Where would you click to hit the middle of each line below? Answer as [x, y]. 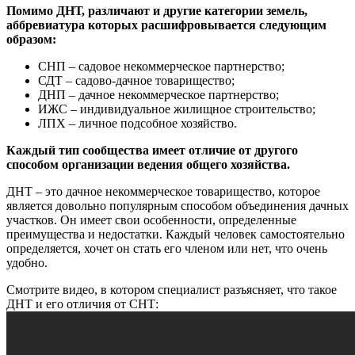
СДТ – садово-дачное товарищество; [136, 80]
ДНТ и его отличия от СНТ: [82, 303]
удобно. [27, 262]
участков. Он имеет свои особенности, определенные [151, 219]
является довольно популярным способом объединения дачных [177, 205]
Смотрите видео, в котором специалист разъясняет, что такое [172, 289]
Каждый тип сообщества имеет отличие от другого [152, 150]
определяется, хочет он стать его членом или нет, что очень [167, 248]
